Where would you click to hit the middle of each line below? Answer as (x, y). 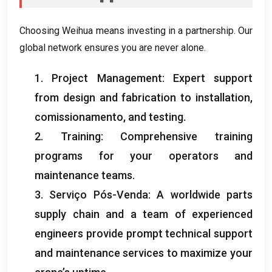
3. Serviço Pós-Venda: (96, 194)
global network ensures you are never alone (112, 47)
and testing (156, 117)
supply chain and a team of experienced (144, 214)
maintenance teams (83, 175)
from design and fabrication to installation (142, 97)
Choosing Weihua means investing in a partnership (127, 30)
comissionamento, (81, 117)
